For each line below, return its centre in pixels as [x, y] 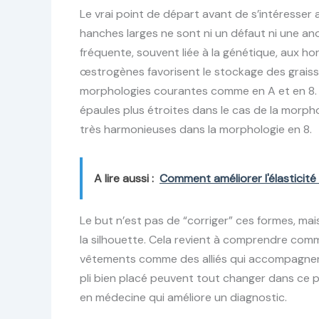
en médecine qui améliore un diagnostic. [183, 297]
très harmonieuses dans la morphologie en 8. [196, 130]
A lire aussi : [124, 178]
